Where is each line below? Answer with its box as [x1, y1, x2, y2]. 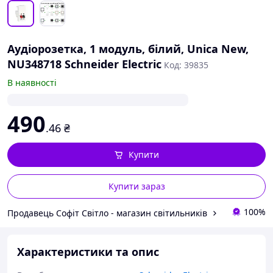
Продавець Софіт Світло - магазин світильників [7, 207, 207, 219]
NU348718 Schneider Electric [7, 57, 161, 71]
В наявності [7, 77, 57, 88]
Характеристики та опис [17, 244, 159, 259]
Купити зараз [108, 180, 165, 192]
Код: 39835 [164, 59, 208, 71]
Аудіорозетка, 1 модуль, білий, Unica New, [7, 41, 249, 56]
